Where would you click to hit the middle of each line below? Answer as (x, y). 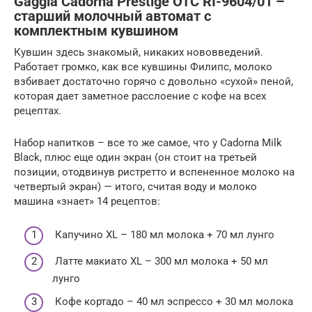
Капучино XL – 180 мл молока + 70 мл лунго (163, 235)
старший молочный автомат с (112, 17)
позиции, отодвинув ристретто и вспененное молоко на (154, 172)
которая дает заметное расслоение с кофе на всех (140, 96)
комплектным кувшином (96, 31)
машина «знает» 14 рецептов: (87, 201)
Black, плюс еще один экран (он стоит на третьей (135, 157)
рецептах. (38, 110)
